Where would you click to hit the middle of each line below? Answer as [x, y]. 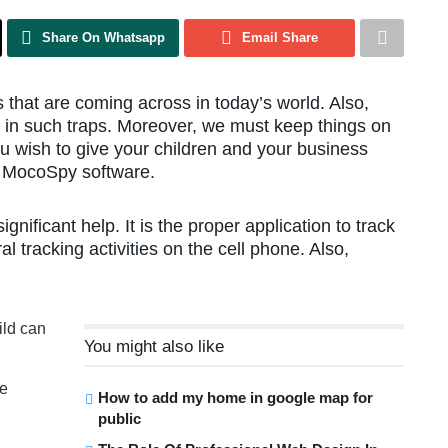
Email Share [279, 37]
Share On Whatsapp [103, 37]
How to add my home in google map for [235, 397]
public [119, 418]
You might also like [154, 346]
